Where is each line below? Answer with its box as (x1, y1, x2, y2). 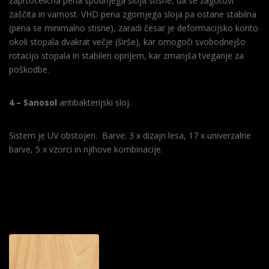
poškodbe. (9, 63, 49, 75)
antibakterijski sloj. (57, 96, 131, 108)
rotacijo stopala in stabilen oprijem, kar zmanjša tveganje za (9, 49, 244, 61)
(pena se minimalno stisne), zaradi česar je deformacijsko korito (9, 22, 258, 34)
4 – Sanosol (9, 96, 57, 108)
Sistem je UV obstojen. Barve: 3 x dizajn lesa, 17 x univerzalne (9, 129, 251, 141)
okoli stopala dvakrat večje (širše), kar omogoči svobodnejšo (9, 35, 246, 47)
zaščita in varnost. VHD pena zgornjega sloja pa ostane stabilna (9, 8, 256, 20)
